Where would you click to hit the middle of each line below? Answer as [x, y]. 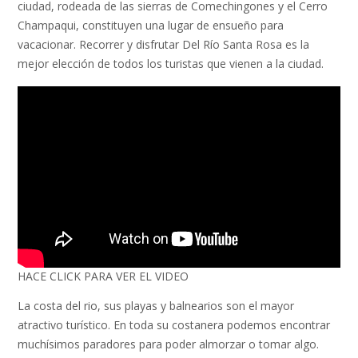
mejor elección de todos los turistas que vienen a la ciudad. [171, 64]
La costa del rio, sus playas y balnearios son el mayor [156, 306]
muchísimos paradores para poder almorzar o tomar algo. [168, 344]
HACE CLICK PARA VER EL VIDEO [103, 276]
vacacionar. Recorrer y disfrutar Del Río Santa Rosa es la [163, 45]
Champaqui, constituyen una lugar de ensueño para [151, 26]
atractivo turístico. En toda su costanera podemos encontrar [174, 325]
